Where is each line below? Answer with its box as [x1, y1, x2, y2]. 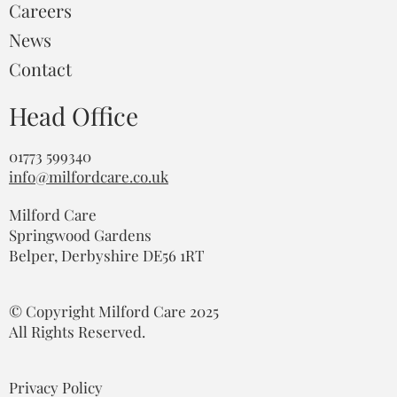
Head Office [9, 99, 138, 132]
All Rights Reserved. [9, 322, 145, 341]
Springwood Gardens [9, 225, 152, 245]
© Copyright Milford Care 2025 [9, 301, 219, 321]
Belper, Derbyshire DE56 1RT [9, 245, 205, 265]
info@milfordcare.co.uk [9, 167, 168, 186]
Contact [9, 57, 72, 81]
